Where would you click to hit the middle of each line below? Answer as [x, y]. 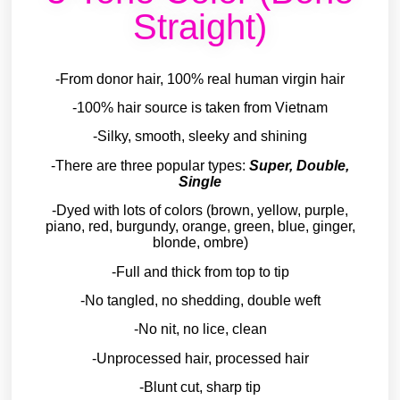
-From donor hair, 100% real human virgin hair [200, 79]
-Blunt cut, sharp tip [200, 387]
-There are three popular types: [150, 165]
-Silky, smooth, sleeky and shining [200, 137]
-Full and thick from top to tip [200, 271]
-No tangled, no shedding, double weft [200, 301]
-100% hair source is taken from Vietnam [200, 108]
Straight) [200, 26]
